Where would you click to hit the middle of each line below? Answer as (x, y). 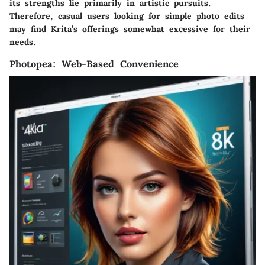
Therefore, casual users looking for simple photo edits (127, 16)
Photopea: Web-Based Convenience (94, 64)
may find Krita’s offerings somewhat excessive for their (130, 29)
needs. (23, 42)
